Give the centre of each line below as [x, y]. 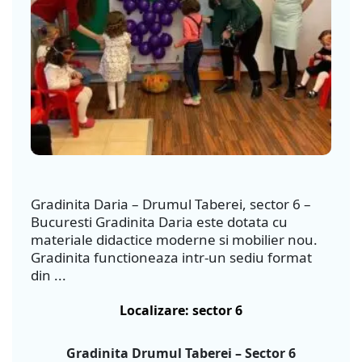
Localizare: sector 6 [181, 310]
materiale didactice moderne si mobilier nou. [174, 240]
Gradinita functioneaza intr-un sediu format [171, 257]
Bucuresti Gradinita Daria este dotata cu [159, 222]
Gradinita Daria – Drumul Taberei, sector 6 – [171, 204]
